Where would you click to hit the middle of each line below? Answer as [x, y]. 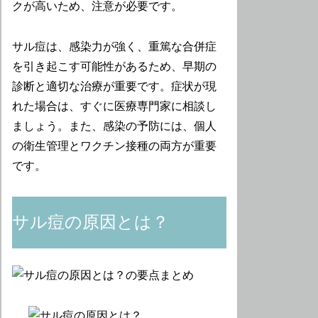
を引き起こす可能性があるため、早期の [115, 67]
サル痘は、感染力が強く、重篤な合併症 [115, 47]
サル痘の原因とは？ [91, 222]
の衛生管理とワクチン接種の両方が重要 [115, 146]
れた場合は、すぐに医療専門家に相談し [115, 106]
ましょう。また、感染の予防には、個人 [115, 126]
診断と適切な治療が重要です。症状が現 [115, 87]
